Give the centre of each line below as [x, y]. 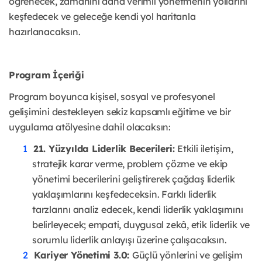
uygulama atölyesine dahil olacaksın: [90, 127]
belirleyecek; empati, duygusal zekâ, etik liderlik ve [141, 225]
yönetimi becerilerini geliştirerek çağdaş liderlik [134, 179]
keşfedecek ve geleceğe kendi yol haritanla [102, 17]
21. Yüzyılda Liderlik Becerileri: [105, 149]
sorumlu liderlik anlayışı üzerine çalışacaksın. [130, 240]
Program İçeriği [46, 75]
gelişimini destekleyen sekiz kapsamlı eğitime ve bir [120, 112]
